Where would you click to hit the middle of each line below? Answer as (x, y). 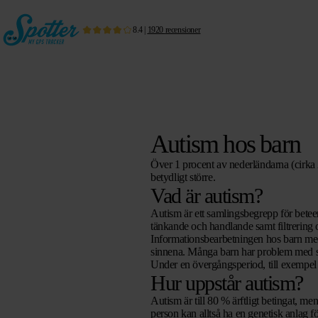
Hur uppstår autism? (227, 283)
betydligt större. (183, 177)
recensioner (183, 29)
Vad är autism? (206, 196)
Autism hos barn (225, 144)
